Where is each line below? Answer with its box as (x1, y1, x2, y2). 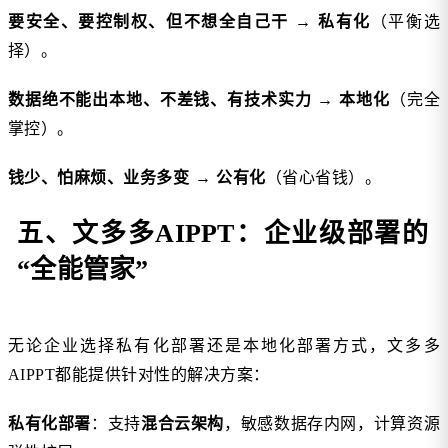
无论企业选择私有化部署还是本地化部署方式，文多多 (8, 337, 440, 354)
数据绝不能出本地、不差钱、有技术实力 (8, 91, 312, 109)
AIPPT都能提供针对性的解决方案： (8, 366, 270, 383)
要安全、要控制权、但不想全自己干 (8, 13, 289, 31)
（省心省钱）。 (265, 169, 382, 187)
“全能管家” (17, 255, 149, 285)
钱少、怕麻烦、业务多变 (8, 169, 190, 187)
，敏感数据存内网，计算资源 (224, 415, 440, 432)
